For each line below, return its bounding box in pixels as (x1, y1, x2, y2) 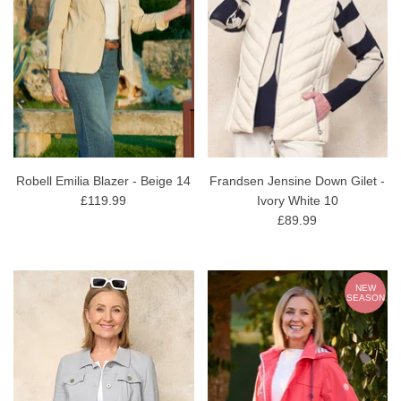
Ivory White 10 (256, 193, 338, 209)
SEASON (346, 293, 385, 303)
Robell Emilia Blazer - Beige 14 (16, 174, 192, 189)
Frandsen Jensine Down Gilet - (209, 174, 386, 189)
